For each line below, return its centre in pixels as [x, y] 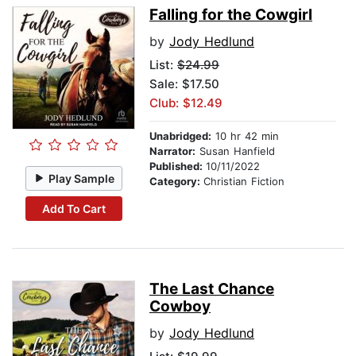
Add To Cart [74, 208]
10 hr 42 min [245, 136]
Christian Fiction [244, 182]
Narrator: [172, 151]
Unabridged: [180, 136]
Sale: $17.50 [184, 84]
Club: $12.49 [186, 103]
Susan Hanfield [235, 151]
